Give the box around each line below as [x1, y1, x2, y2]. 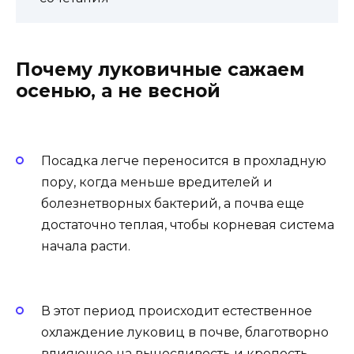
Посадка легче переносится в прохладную [41, 153, 326, 169]
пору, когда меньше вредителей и [41, 175, 273, 190]
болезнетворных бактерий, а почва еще [41, 196, 304, 212]
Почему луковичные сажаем [16, 58, 304, 81]
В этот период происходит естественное [41, 303, 312, 318]
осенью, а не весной [16, 80, 220, 103]
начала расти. [41, 239, 130, 254]
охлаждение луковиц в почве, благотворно [41, 324, 329, 340]
